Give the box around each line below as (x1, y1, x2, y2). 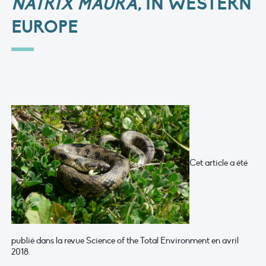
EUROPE (11, 17, 78, 38)
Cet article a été (189, 157, 248, 168)
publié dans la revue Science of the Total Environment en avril (11, 235, 239, 246)
